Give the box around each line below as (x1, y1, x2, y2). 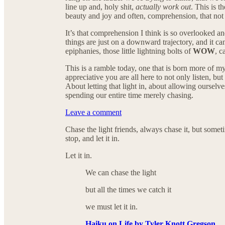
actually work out (136, 2, 191, 11)
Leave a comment (65, 107, 122, 117)
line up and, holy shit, (65, 2, 136, 11)
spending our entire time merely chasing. (65, 90, 193, 99)
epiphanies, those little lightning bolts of (65, 46, 193, 55)
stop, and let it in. (65, 134, 120, 143)
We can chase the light (85, 168, 156, 177)
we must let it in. (85, 202, 138, 211)
